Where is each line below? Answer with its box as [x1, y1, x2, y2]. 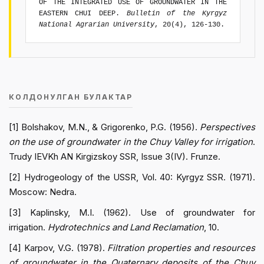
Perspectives [200, 121, 255, 133]
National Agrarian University [39, 20, 154, 29]
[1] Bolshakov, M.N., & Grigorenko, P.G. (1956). [9, 121, 200, 133]
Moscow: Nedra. [9, 186, 77, 197]
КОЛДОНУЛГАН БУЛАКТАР [9, 92, 133, 101]
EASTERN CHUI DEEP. [39, 9, 127, 18]
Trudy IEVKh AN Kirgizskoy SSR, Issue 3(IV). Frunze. [9, 150, 220, 162]
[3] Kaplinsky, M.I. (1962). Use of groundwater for [9, 206, 255, 218]
